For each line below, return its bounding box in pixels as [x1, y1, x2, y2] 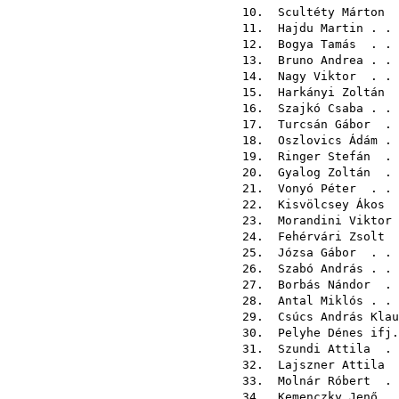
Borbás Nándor [278, 278, 370, 291]
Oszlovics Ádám [278, 134, 378, 147]
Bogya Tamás [278, 37, 356, 51]
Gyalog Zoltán [278, 166, 370, 179]
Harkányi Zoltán [278, 85, 385, 99]
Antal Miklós [278, 294, 363, 307]
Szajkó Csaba [278, 102, 363, 115]
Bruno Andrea [278, 53, 363, 67]
